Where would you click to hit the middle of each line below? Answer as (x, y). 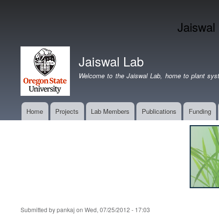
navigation (31, 125)
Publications (159, 111)
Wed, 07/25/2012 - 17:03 (117, 210)
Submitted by (39, 210)
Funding (200, 111)
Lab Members (110, 111)
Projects (67, 111)
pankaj (66, 210)
